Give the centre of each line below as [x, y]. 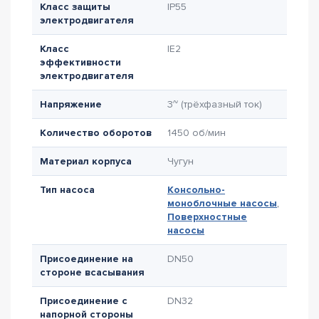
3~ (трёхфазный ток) [215, 104]
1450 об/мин [197, 133]
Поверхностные [207, 217]
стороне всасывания [92, 272]
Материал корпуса [86, 161]
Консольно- [196, 190]
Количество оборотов [96, 133]
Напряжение [71, 104]
